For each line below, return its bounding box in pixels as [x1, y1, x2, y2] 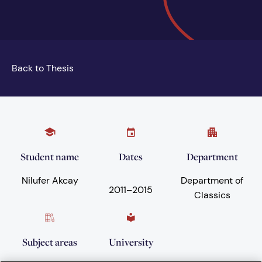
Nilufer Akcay [21, 174, 78, 187]
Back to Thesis [12, 62, 74, 75]
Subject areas [22, 235, 78, 249]
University [108, 235, 153, 249]
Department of [181, 174, 244, 187]
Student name [20, 150, 80, 164]
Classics [194, 189, 230, 202]
